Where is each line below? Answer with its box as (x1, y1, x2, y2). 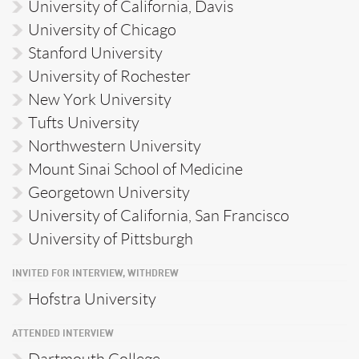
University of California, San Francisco (28, 206, 289, 224)
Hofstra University (28, 289, 156, 308)
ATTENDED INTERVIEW (12, 329, 114, 339)
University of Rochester (28, 67, 191, 85)
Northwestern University (28, 136, 201, 155)
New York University (28, 90, 171, 108)
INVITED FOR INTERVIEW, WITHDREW (12, 268, 179, 279)
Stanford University (28, 43, 163, 62)
